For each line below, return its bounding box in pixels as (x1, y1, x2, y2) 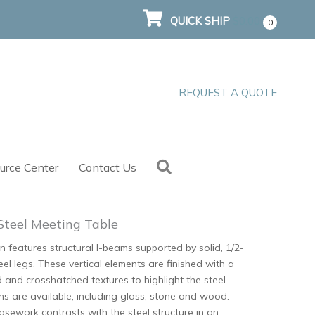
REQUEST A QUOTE (179, 85, 278, 99)
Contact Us (79, 160, 137, 175)
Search (176, 158, 213, 173)
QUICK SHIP (170, 14, 231, 28)
